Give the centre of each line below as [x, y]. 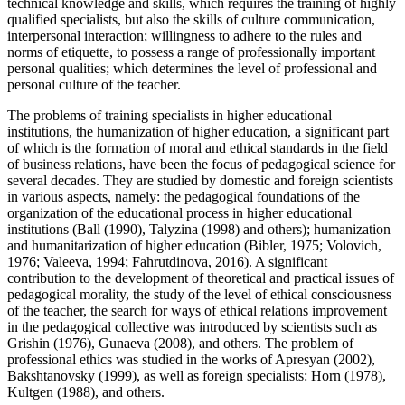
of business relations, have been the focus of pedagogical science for [201, 164]
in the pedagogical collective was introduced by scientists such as [192, 326]
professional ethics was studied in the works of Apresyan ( [173, 359]
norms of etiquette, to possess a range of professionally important [191, 52]
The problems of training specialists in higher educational [170, 115]
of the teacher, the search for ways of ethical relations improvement [197, 310]
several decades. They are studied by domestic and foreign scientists [200, 180]
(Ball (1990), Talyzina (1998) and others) [189, 229]
